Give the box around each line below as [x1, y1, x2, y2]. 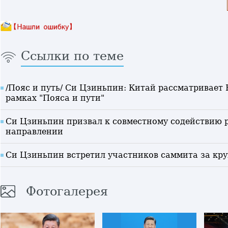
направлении [6, 127, 63, 136]
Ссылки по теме [21, 49, 124, 63]
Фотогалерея [26, 184, 108, 198]
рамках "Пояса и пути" [6, 93, 104, 103]
